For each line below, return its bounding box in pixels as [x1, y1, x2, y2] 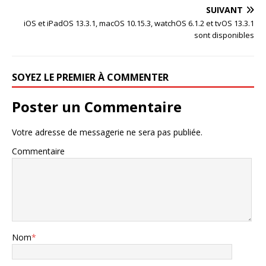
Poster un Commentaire [12, 96, 182, 116]
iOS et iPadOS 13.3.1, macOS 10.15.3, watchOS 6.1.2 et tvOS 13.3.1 [24, 17, 254, 28]
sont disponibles [194, 29, 254, 40]
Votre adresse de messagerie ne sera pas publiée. [12, 126, 202, 138]
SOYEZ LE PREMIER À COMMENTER [12, 70, 169, 84]
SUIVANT [206, 4, 243, 15]
